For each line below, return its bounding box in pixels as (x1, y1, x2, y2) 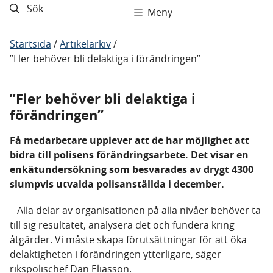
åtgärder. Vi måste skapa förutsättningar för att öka (10, 233, 247, 246)
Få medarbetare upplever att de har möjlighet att (10, 133, 249, 147)
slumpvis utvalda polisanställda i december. (10, 177, 224, 191)
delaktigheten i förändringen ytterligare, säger (10, 247, 221, 261)
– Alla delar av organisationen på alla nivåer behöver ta (10, 204, 261, 217)
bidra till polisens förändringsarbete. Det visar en (10, 148, 249, 161)
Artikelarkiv (60, 37, 111, 51)
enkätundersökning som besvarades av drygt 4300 (10, 163, 253, 176)
